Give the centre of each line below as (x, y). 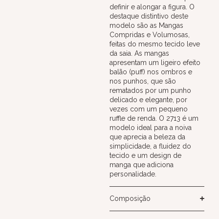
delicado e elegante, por (148, 99)
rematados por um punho (150, 90)
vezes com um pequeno (149, 109)
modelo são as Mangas (146, 25)
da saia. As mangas (139, 53)
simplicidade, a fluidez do (150, 146)
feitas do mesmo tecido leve (155, 44)
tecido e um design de (145, 155)
